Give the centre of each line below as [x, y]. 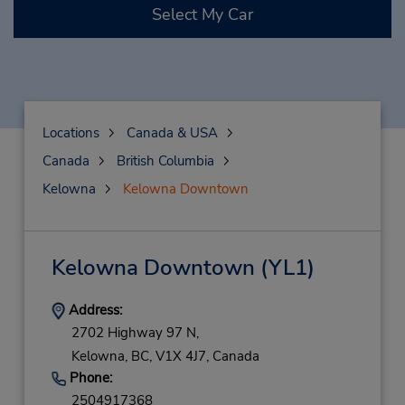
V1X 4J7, [182, 356]
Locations [71, 133]
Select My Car [202, 14]
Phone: [89, 377]
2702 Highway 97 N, [135, 333]
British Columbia [165, 161]
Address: [93, 310]
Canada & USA [172, 133]
